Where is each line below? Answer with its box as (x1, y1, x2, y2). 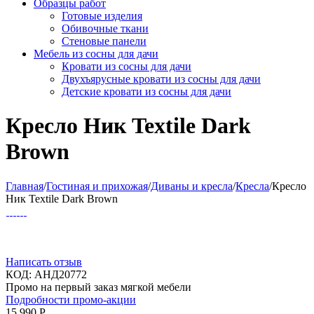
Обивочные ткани (62, 22, 149, 34)
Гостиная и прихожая (46, 179, 148, 192)
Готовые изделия (62, 10, 142, 22)
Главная (6, 179, 43, 192)
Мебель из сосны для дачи (34, 48, 158, 60)
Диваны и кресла (151, 179, 233, 192)
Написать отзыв (6, 255, 82, 268)
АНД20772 (34, 268, 87, 280)
